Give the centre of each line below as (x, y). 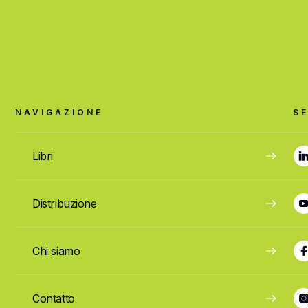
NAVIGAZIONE (59, 112)
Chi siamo (56, 251)
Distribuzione (65, 203)
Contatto (54, 298)
